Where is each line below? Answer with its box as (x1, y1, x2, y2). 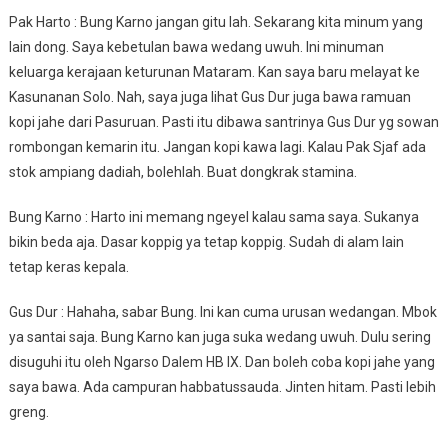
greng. (8, 404, 49, 420)
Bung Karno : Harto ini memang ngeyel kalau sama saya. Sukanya (8, 209, 419, 225)
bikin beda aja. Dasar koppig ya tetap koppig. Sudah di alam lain (8, 234, 404, 250)
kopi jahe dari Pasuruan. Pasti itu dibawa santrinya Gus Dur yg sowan (8, 114, 439, 130)
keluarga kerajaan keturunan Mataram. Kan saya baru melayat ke (8, 64, 420, 80)
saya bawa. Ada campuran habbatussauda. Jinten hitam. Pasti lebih (8, 379, 436, 395)
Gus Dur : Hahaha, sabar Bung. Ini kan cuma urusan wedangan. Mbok (8, 304, 437, 320)
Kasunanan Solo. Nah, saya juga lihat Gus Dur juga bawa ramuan (8, 89, 411, 105)
